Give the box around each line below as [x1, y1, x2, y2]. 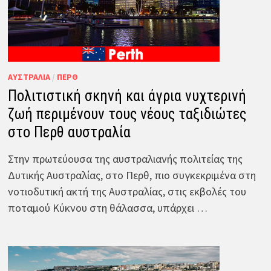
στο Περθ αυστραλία [7, 123, 131, 141]
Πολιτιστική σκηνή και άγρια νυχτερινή [7, 87, 246, 105]
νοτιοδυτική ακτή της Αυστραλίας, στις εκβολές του [7, 184, 246, 198]
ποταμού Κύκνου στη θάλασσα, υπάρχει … [7, 200, 207, 215]
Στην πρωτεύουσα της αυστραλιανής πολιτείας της [7, 151, 243, 166]
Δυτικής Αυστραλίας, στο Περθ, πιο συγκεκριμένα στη [7, 168, 256, 182]
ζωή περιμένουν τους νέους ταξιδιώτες [7, 105, 246, 123]
